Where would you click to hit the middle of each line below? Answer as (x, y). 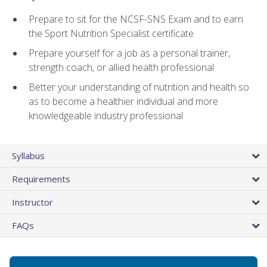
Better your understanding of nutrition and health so (139, 87)
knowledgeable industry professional (106, 115)
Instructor (32, 202)
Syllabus (28, 155)
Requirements (41, 178)
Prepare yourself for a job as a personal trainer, (129, 53)
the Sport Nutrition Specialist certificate (111, 34)
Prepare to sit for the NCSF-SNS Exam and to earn (136, 19)
